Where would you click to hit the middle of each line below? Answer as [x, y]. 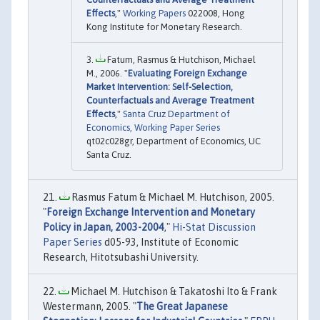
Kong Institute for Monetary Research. [164, 26]
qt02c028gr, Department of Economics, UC [174, 141]
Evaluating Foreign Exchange [187, 73]
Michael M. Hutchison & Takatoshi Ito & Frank [173, 291]
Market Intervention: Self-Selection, [160, 86]
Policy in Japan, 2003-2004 [104, 227]
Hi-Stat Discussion [214, 227]
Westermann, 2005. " [90, 306]
